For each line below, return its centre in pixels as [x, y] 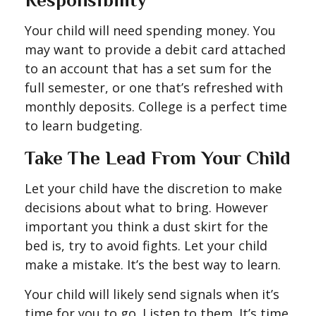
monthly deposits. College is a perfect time [156, 107]
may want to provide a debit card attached [155, 49]
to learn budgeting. [84, 126]
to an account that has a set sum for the [148, 68]
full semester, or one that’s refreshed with [154, 87]
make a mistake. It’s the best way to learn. [153, 265]
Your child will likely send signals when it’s [152, 294]
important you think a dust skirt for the [146, 226]
